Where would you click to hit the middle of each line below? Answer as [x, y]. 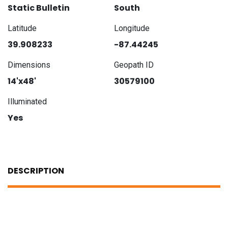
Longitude [132, 28]
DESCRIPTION [36, 171]
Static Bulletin [39, 8]
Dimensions [29, 65]
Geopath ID [134, 65]
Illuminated [27, 102]
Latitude [22, 28]
